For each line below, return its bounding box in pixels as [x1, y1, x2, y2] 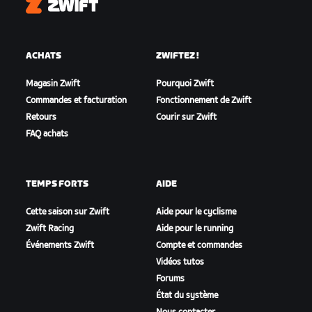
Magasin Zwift [26, 79, 81, 90]
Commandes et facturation [26, 95, 127, 107]
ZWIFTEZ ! [155, 51, 199, 62]
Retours [26, 112, 57, 123]
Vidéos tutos [155, 257, 204, 268]
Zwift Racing [26, 224, 75, 235]
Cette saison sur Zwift [26, 207, 110, 218]
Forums [155, 274, 185, 285]
